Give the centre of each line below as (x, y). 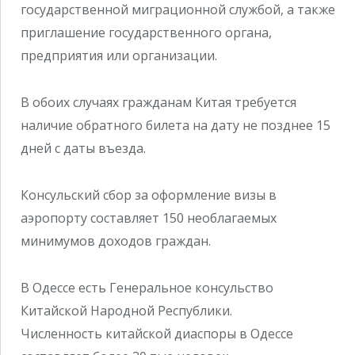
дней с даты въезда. (83, 149)
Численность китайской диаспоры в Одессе (157, 333)
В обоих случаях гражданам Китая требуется (158, 103)
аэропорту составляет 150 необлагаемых (149, 218)
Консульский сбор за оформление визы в (149, 195)
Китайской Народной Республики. (126, 310)
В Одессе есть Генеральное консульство (147, 287)
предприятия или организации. (119, 56)
